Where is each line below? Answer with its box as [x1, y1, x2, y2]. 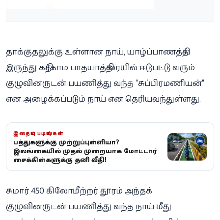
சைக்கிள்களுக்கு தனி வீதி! [13, 156, 107, 165]
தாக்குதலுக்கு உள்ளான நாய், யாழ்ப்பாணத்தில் [6, 46, 190, 57]
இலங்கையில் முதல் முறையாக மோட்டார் [13, 147, 157, 156]
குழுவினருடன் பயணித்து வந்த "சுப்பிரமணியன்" [6, 78, 204, 89]
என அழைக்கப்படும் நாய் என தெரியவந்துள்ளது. [6, 93, 201, 105]
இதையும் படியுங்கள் [13, 130, 63, 137]
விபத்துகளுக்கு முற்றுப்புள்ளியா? [13, 138, 119, 147]
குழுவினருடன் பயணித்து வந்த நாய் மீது [6, 201, 171, 212]
